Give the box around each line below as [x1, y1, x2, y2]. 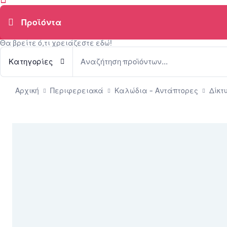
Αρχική [15, 86, 39, 95]
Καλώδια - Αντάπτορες [115, 86, 198, 95]
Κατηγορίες [9, 56, 53, 66]
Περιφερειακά [50, 86, 103, 95]
